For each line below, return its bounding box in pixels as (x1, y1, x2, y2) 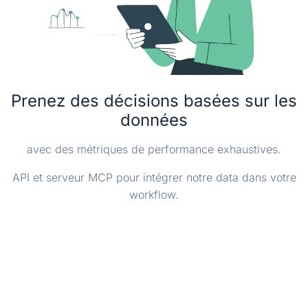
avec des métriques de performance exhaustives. (27, 142, 281, 157)
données (120, 110, 188, 131)
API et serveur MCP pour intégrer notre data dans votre (12, 170, 296, 185)
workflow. (129, 188, 179, 202)
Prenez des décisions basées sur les (11, 91, 297, 111)
